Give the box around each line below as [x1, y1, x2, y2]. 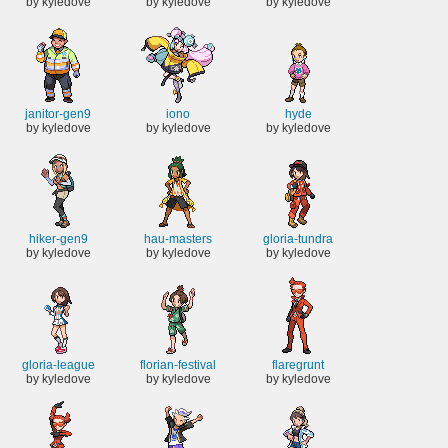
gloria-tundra [263, 232, 333, 247]
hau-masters [144, 232, 212, 247]
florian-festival [140, 358, 216, 373]
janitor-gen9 [25, 106, 91, 121]
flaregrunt [272, 358, 324, 373]
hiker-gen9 [28, 232, 88, 247]
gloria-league [21, 358, 95, 373]
